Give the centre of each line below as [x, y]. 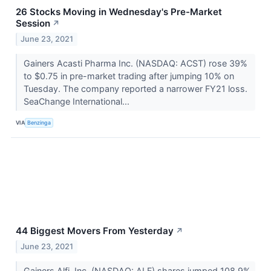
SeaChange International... [77, 101]
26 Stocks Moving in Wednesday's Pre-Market [119, 11]
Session [33, 23]
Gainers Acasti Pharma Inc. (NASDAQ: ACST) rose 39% [135, 63]
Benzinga [39, 123]
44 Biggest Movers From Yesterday [95, 230]
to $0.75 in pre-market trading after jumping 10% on [129, 76]
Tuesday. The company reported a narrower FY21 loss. [135, 88]
